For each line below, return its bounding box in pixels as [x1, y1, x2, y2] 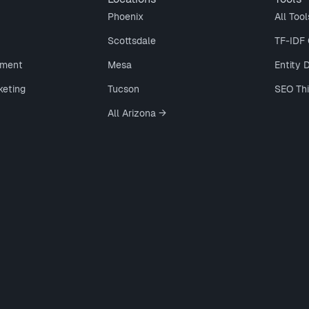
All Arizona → [108, 108, 167, 119]
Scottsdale [108, 35, 157, 46]
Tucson [108, 83, 140, 94]
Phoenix [108, 11, 144, 22]
